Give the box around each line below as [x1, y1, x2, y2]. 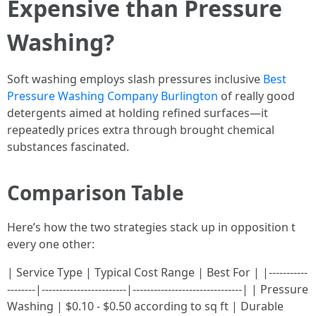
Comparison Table [7, 179, 184, 206]
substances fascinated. [7, 139, 129, 154]
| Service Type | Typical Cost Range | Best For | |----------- [7, 265, 308, 280]
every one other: [7, 236, 95, 252]
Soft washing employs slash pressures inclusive [7, 71, 263, 87]
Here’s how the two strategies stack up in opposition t [7, 219, 296, 235]
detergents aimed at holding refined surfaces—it [7, 105, 268, 121]
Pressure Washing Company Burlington [7, 88, 218, 104]
